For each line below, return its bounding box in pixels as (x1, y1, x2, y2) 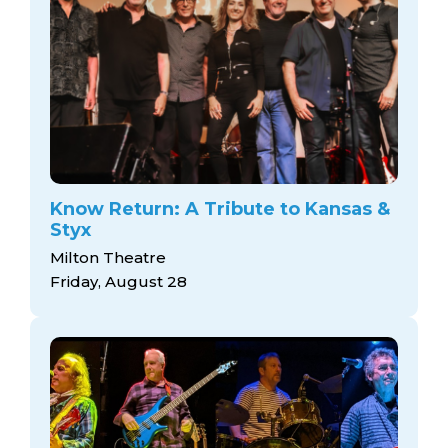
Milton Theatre (50, 247, 166, 267)
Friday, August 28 (50, 271, 187, 291)
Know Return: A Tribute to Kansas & (50, 198, 390, 220)
